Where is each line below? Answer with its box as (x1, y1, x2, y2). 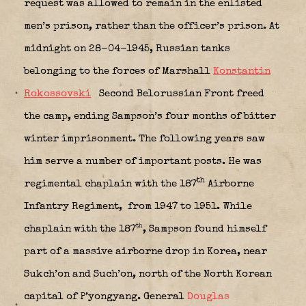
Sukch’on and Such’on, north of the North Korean (24, 268, 272, 279)
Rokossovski (24, 88, 91, 99)
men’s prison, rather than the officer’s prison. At (24, 20, 279, 31)
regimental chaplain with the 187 (24, 178, 197, 189)
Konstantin (213, 66, 270, 76)
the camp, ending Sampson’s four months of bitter (24, 111, 276, 122)
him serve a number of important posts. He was (24, 156, 262, 167)
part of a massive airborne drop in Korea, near (24, 246, 267, 257)
